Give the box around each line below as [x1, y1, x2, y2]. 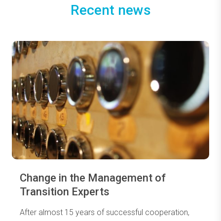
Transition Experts [20, 185, 110, 198]
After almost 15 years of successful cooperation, [20, 208, 189, 217]
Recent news [70, 2, 151, 18]
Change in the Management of [20, 172, 166, 184]
